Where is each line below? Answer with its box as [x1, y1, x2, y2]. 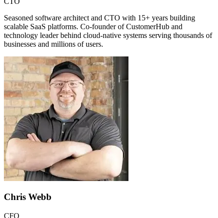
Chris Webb [4, 192, 52, 202]
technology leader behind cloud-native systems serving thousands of [4, 31, 212, 39]
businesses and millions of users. [4, 39, 103, 48]
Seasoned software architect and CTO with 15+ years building [4, 13, 195, 22]
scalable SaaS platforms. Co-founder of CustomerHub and [4, 22, 182, 31]
